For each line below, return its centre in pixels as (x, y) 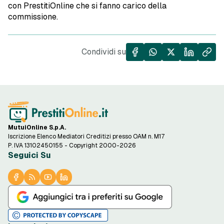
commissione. (33, 17)
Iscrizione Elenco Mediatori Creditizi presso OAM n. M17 (86, 137)
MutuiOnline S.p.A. (37, 128)
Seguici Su (29, 155)
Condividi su (104, 52)
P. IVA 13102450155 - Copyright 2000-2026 (72, 146)
